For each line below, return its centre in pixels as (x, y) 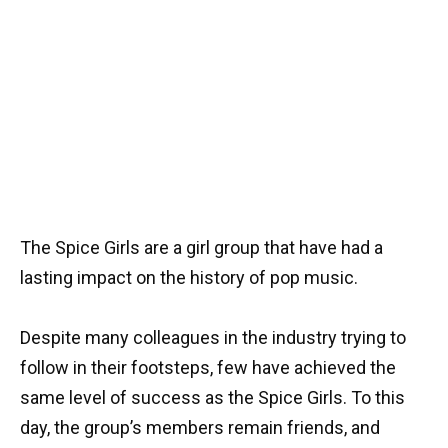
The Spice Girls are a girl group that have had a (201, 247)
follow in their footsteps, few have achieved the (208, 368)
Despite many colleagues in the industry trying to (213, 338)
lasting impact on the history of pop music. (189, 277)
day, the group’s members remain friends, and (200, 428)
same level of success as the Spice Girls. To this (212, 398)
